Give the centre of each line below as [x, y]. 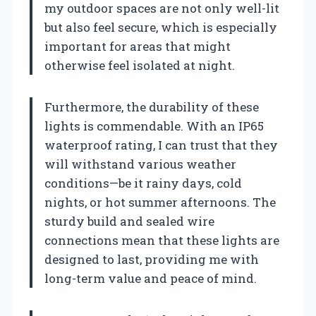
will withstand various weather [140, 164]
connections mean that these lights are [162, 240]
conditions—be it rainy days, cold [143, 183]
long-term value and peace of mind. [151, 278]
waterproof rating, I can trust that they [161, 145]
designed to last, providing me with [152, 259]
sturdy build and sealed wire [129, 221]
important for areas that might [138, 46]
